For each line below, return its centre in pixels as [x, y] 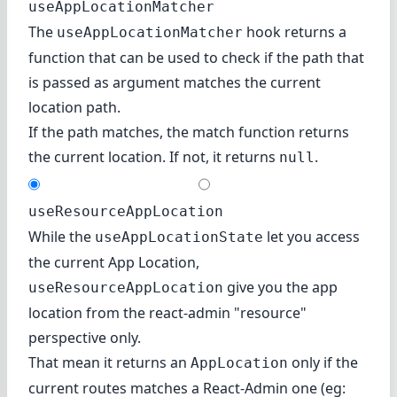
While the [62, 236]
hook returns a [295, 31]
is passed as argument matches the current [175, 82]
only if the [323, 362]
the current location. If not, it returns [154, 156]
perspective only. [85, 337]
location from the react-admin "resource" [167, 312]
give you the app [280, 287]
